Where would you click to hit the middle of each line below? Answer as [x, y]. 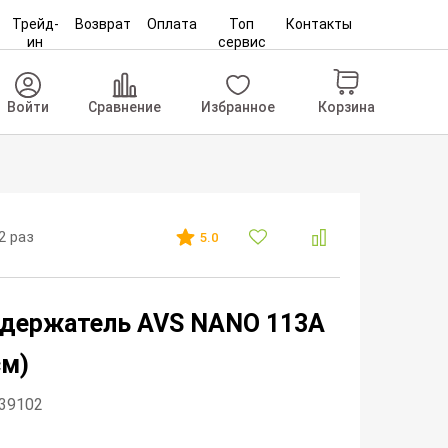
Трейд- [35, 24]
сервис [241, 42]
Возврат [102, 24]
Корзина [346, 106]
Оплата [172, 24]
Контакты [318, 24]
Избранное [238, 107]
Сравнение [125, 107]
